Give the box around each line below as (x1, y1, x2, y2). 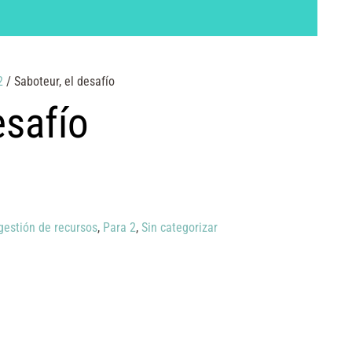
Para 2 (102, 219, 136, 235)
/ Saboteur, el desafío (2, 73, 115, 89)
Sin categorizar (141, 219, 218, 235)
